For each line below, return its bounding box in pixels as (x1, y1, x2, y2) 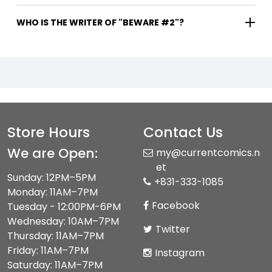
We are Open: (7, 143, 98, 163)
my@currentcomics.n (156, 145, 260, 160)
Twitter (155, 222, 190, 236)
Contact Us (143, 121, 223, 142)
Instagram (155, 245, 205, 260)
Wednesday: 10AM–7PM (7, 214, 119, 228)
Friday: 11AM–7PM (7, 243, 89, 257)
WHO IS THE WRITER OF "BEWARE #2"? (118, 16, 184, 29)
